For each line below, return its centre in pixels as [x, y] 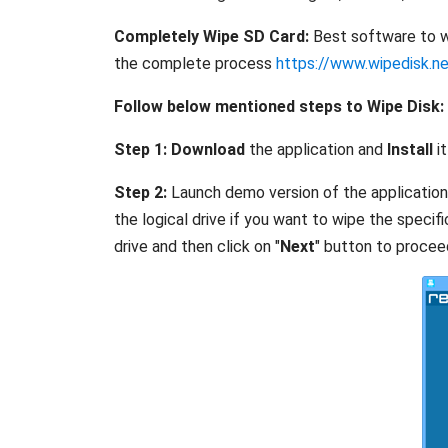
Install [410, 150]
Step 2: [140, 193]
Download [208, 150]
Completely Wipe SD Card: [213, 37]
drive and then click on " [197, 247]
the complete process [195, 64]
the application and [316, 150]
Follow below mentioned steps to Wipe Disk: [279, 107]
